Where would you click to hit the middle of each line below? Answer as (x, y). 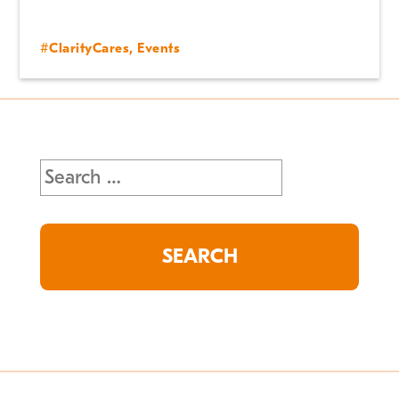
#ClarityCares (85, 49)
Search (68, 172)
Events (159, 49)
